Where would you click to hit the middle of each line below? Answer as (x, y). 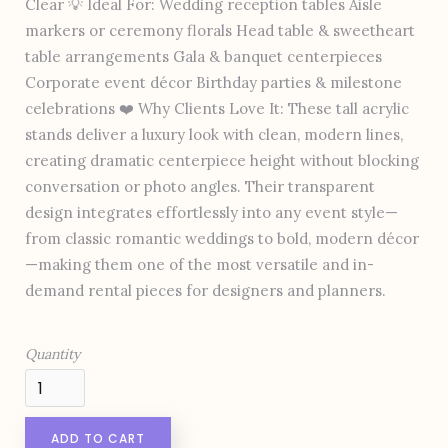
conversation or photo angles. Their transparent (200, 187)
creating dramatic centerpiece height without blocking (222, 161)
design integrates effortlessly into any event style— (211, 213)
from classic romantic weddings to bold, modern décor (222, 239)
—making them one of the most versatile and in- (199, 265)
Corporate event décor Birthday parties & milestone (213, 83)
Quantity (52, 354)
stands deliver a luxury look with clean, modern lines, (214, 135)
